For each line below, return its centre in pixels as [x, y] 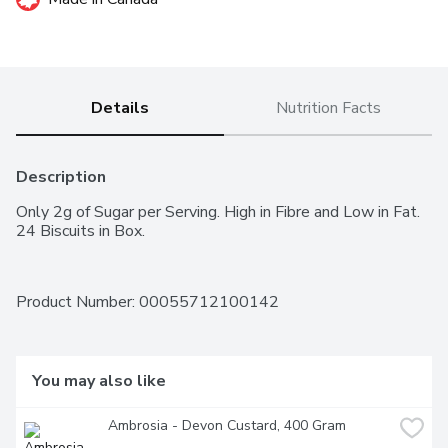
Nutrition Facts [328, 108]
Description [61, 177]
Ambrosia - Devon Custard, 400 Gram [227, 426]
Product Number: [77, 302]
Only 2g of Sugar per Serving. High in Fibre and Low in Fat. [218, 212]
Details [120, 108]
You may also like [99, 381]
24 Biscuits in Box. [80, 231]
